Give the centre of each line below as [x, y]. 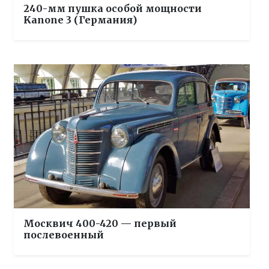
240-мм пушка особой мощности [113, 8]
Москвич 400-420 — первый [100, 223]
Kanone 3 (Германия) [80, 20]
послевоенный [64, 234]
